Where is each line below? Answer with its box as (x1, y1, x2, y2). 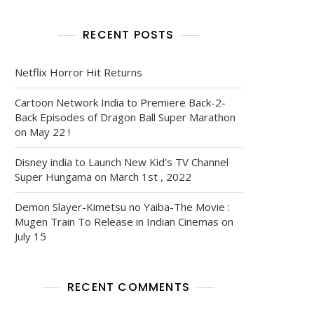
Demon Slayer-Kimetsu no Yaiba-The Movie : (15, 199, 230, 214)
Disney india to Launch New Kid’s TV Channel (15, 154, 228, 169)
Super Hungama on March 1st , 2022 (15, 169, 191, 184)
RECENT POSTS (83, 26, 175, 43)
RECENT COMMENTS (67, 278, 190, 295)
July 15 (15, 228, 46, 243)
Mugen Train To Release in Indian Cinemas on (15, 214, 233, 228)
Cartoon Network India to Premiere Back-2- (15, 95, 226, 109)
